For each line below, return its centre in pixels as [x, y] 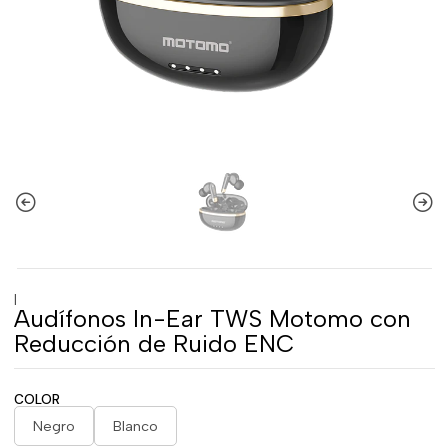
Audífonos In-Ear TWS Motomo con [212, 318]
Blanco [135, 426]
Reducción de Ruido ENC [153, 343]
